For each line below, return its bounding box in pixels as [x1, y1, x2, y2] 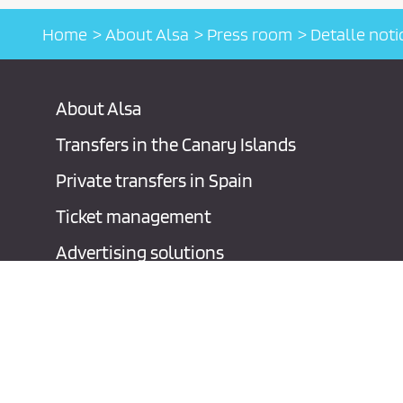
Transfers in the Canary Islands [56, 133, 296, 156]
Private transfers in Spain [56, 169, 253, 192]
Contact [56, 277, 118, 300]
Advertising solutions [56, 241, 224, 264]
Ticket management [56, 205, 211, 228]
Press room [207, 23, 292, 45]
